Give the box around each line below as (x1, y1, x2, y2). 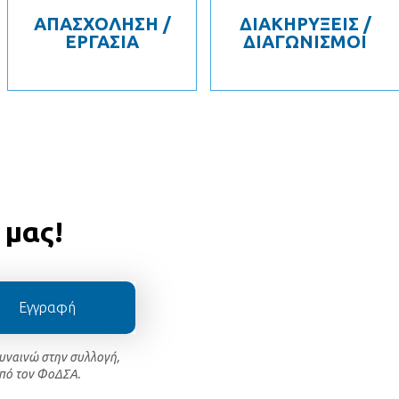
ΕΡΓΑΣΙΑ (65, 31, 139, 53)
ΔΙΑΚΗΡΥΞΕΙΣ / (239, 13, 371, 35)
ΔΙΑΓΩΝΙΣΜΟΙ (243, 31, 367, 53)
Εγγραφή (19, 299, 77, 316)
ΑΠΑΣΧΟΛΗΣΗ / (33, 13, 171, 35)
